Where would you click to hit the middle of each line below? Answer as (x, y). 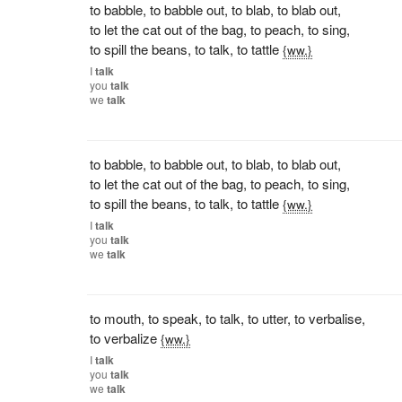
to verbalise (328, 318)
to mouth (116, 318)
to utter (268, 318)
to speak (174, 318)
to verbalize (124, 338)
